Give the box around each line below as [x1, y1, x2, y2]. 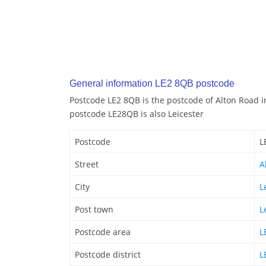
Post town [75, 204, 113, 216]
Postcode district [75, 249, 141, 261]
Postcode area [75, 226, 131, 238]
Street [75, 159, 99, 170]
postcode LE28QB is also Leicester [69, 108, 204, 120]
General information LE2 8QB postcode [69, 78, 235, 89]
